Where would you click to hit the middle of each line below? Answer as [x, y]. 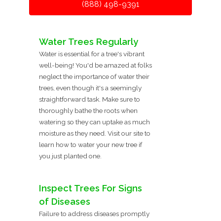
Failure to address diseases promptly [94, 213]
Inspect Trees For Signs [91, 188]
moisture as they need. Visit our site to [95, 133]
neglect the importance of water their [94, 76]
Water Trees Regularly [89, 41]
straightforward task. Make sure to [90, 99]
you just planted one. [70, 156]
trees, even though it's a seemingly [90, 88]
